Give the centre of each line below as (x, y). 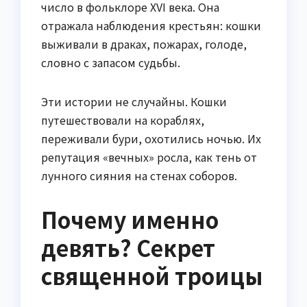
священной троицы (152, 275)
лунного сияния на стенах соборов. (139, 175)
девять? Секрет (128, 247)
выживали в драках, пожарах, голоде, (144, 44)
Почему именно (130, 219)
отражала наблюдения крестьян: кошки (151, 25)
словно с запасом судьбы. (111, 62)
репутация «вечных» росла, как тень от (149, 157)
